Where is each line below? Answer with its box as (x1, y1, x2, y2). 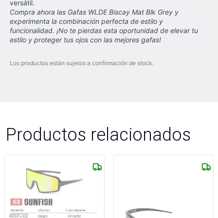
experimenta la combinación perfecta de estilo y (10, 17, 163, 25)
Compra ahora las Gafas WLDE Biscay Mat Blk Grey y (10, 8, 179, 16)
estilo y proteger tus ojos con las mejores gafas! (10, 36, 161, 44)
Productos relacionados (6, 124, 191, 145)
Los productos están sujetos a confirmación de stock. (10, 59, 154, 67)
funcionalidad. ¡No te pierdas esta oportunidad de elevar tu (10, 26, 198, 35)
